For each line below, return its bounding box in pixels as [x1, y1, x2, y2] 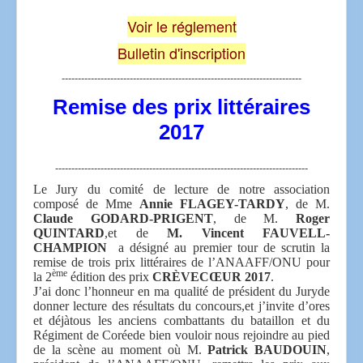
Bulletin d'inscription [117, 41, 246, 63]
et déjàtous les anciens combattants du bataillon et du [33, 313, 330, 327]
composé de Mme [33, 196, 139, 211]
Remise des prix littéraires [53, 94, 310, 119]
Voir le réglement [126, 15, 237, 36]
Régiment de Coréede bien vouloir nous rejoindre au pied [33, 327, 330, 342]
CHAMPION [33, 240, 107, 254]
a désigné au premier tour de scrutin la [107, 240, 330, 254]
